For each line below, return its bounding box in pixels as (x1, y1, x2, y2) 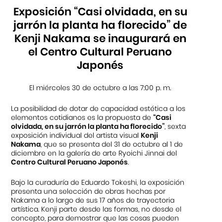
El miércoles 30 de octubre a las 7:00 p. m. (29, 83, 171, 93)
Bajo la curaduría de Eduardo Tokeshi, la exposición (11, 177, 185, 187)
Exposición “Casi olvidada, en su (13, 3, 187, 19)
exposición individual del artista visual (11, 130, 141, 140)
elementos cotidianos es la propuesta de (11, 112, 154, 122)
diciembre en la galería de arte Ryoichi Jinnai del (11, 148, 177, 158)
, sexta (165, 121, 186, 131)
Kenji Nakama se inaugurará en (14, 30, 186, 46)
